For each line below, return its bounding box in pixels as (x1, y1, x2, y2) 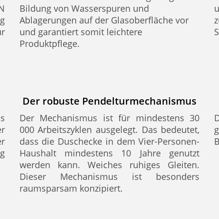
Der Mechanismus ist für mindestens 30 (19, 112, 200, 124)
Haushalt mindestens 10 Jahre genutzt (19, 147, 200, 159)
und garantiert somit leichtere (19, 26, 142, 38)
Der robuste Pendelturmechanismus (22, 94, 197, 108)
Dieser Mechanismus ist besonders (19, 171, 200, 182)
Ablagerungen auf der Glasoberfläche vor (19, 14, 189, 26)
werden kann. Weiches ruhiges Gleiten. (19, 159, 200, 171)
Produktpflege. (19, 38, 80, 49)
